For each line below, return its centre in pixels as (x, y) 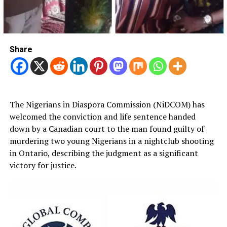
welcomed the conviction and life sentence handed (102, 117)
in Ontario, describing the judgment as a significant (104, 153)
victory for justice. (43, 165)
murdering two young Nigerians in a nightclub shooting (111, 141)
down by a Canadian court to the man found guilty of (107, 129)
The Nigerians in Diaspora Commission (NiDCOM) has (107, 105)
